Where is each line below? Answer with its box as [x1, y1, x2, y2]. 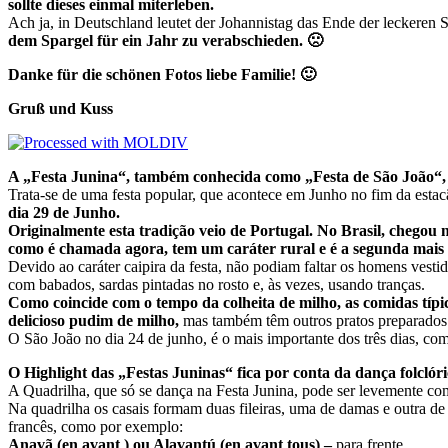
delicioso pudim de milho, [8, 311, 179, 329]
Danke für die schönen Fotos [8, 65, 206, 83]
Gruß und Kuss [8, 99, 113, 117]
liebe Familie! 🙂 [206, 65, 316, 83]
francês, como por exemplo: [8, 417, 183, 435]
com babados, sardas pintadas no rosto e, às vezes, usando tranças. [8, 275, 425, 293]
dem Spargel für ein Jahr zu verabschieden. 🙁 [8, 31, 323, 49]
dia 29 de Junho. [8, 203, 120, 221]
